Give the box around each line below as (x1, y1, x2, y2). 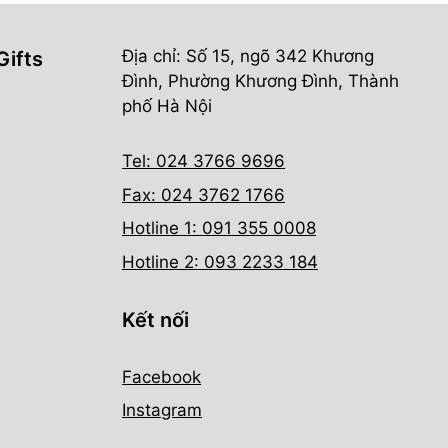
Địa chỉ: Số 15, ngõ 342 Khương (122, 46, 374, 67)
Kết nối (122, 307, 189, 332)
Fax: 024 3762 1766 (122, 184, 285, 205)
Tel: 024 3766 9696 (122, 151, 285, 172)
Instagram (122, 400, 202, 421)
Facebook (122, 366, 201, 387)
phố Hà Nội (122, 96, 212, 117)
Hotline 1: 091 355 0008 (122, 218, 316, 239)
